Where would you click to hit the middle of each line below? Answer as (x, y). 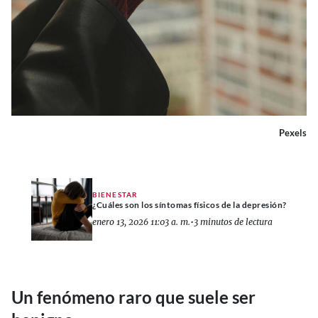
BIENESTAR (115, 194)
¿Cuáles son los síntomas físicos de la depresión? (190, 204)
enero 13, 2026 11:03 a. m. (141, 221)
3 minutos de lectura (233, 221)
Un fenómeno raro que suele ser (133, 297)
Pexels (293, 133)
